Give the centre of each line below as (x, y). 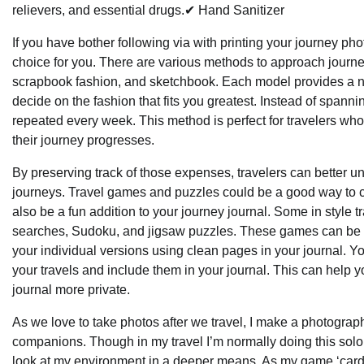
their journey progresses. (83, 140)
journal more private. (71, 290)
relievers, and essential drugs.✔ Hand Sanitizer (148, 10)
